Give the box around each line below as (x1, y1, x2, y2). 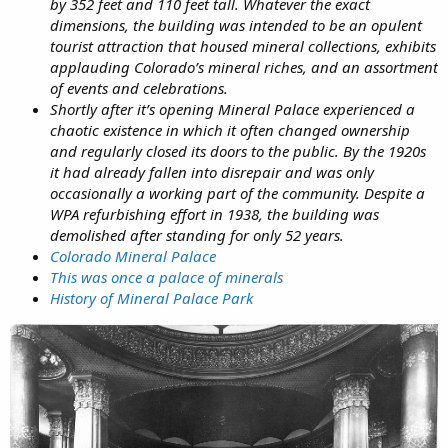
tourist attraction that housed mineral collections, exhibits (50, 35, 436, 56)
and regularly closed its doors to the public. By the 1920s (50, 140, 426, 161)
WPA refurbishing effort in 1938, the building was (50, 203, 379, 224)
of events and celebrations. (50, 77, 228, 98)
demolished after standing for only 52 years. (50, 224, 344, 245)
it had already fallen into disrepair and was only (50, 161, 374, 182)
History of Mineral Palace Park (50, 287, 253, 308)
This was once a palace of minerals (50, 266, 283, 287)
